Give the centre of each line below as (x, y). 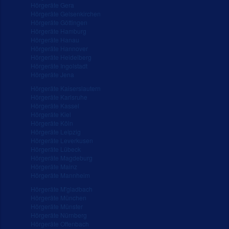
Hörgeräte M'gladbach (62, 189)
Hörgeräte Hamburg (59, 31)
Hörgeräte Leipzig (56, 131)
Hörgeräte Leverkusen (62, 140)
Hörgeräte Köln (52, 123)
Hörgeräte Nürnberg (59, 215)
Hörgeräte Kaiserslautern (66, 88)
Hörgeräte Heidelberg (61, 57)
